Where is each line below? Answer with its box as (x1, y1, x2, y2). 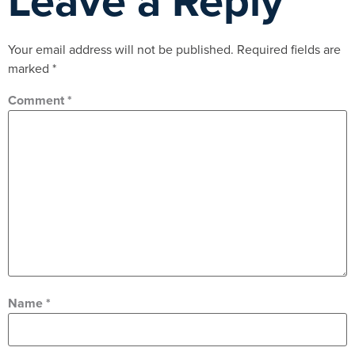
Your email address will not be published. (8, 40, 234, 59)
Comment (8, 90, 67, 109)
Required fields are (237, 40, 341, 59)
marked (8, 59, 52, 78)
